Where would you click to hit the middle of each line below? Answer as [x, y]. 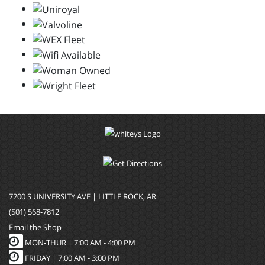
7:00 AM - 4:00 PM [105, 243]
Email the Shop [35, 227]
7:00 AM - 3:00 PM [89, 258]
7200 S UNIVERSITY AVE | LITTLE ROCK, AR [83, 197]
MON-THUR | [49, 243]
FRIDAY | [41, 258]
